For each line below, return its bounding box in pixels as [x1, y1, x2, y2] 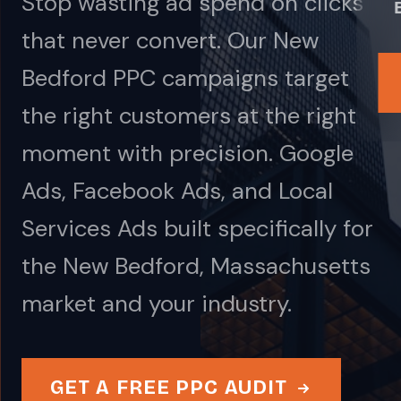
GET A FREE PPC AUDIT [50, 376, 287, 399]
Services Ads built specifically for [21, 213, 373, 243]
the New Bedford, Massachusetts [21, 251, 371, 281]
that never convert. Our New [21, 25, 319, 55]
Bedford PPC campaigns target [21, 63, 349, 93]
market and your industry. [21, 288, 292, 319]
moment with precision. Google [21, 138, 354, 168]
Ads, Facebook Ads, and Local [21, 175, 333, 206]
